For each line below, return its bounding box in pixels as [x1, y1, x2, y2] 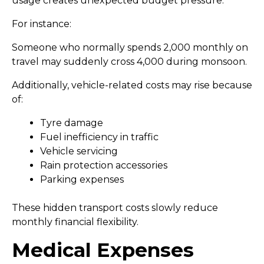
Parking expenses [40, 174, 124, 186]
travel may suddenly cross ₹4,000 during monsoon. [12, 56, 247, 68]
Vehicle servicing [40, 146, 118, 157]
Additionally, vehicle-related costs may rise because [12, 80, 252, 91]
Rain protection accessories [40, 160, 167, 171]
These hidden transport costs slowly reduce [12, 202, 218, 214]
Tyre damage [40, 117, 103, 129]
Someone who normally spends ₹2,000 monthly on [12, 42, 248, 54]
